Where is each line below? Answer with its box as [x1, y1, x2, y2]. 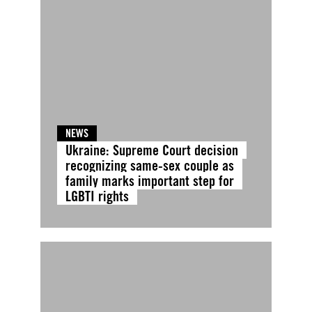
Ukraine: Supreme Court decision [65, 141, 238, 159]
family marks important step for [65, 172, 234, 190]
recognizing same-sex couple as [65, 157, 234, 175]
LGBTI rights [65, 187, 129, 205]
